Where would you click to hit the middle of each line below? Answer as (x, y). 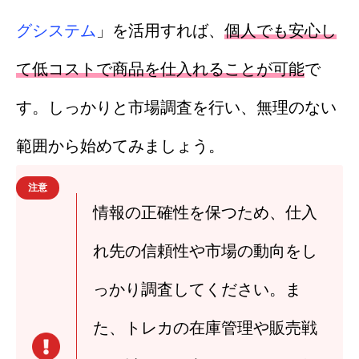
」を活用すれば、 (160, 30)
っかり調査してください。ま (197, 289)
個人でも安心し (280, 30)
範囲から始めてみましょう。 (120, 145)
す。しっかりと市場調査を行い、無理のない (176, 107)
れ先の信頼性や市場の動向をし (205, 250)
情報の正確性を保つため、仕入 (205, 212)
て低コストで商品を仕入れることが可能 (160, 69)
